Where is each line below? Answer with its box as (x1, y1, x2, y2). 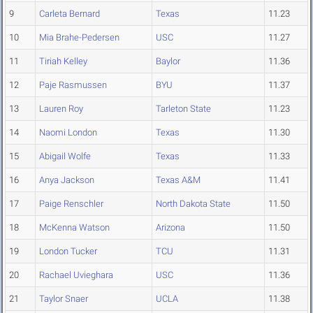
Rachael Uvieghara (39, 270, 113, 281)
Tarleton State (156, 103, 211, 115)
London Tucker (39, 246, 97, 257)
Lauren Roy (39, 103, 83, 115)
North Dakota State (156, 198, 231, 210)
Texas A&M (156, 175, 201, 186)
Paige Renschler (39, 198, 103, 210)
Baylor (156, 56, 180, 67)
